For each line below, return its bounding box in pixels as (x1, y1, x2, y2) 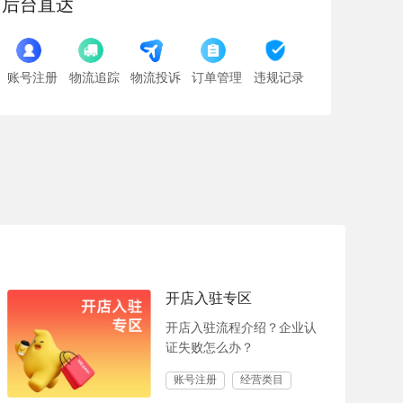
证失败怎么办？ (166, 341, 254, 354)
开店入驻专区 (166, 291, 252, 306)
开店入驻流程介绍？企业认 (166, 321, 317, 335)
